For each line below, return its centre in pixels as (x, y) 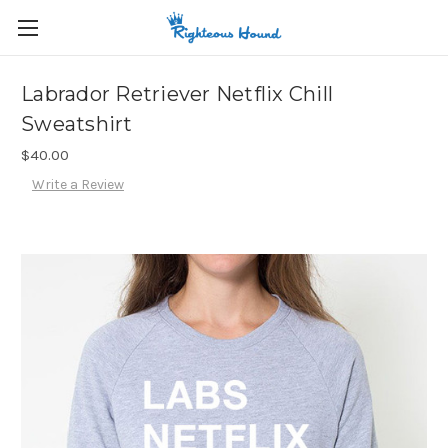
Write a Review (77, 185)
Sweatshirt (77, 124)
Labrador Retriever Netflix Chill (177, 94)
